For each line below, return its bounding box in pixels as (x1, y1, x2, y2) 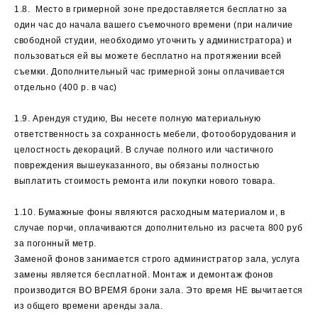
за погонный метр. (14, 238, 97, 248)
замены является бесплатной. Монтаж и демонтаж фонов (14, 270, 274, 280)
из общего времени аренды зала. (14, 301, 163, 311)
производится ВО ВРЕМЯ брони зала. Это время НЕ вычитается (14, 285, 304, 295)
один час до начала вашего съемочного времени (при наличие (14, 20, 294, 30)
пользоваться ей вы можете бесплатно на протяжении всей (14, 51, 283, 61)
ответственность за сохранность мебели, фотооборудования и (14, 129, 297, 139)
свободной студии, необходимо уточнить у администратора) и (14, 35, 293, 45)
